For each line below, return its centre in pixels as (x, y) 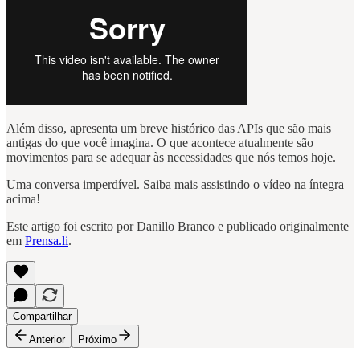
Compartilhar (42, 316)
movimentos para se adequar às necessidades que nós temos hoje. (171, 157)
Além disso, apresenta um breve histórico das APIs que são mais (169, 128)
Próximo (97, 339)
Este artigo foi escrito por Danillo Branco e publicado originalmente (178, 226)
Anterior (47, 339)
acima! (23, 198)
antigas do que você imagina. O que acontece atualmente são (160, 142)
